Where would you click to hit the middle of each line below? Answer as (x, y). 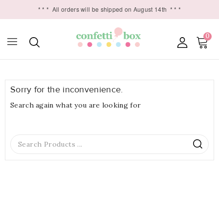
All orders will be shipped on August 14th (108, 9)
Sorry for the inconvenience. (67, 90)
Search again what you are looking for (76, 105)
